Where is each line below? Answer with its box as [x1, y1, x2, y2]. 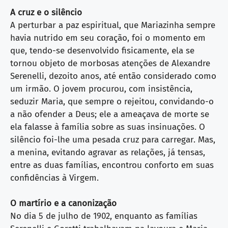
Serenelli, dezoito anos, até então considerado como [10, 70, 216, 81]
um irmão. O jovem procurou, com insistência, [10, 83, 192, 94]
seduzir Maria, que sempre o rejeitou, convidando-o [10, 96, 214, 107]
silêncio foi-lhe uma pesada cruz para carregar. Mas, [10, 134, 215, 145]
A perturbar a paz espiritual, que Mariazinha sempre [10, 19, 215, 31]
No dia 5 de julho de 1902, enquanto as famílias [10, 211, 197, 222]
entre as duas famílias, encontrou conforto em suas [10, 159, 214, 170]
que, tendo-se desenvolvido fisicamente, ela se [10, 45, 194, 56]
